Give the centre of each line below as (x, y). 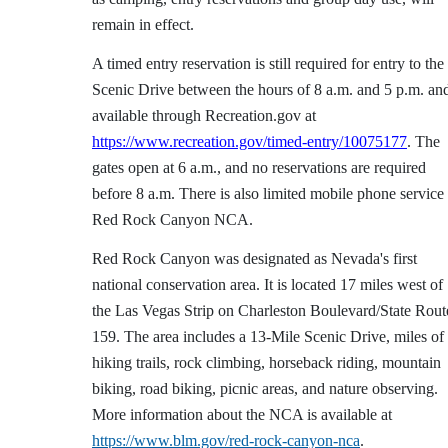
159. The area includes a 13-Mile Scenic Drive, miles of (268, 336)
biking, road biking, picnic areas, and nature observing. (265, 388)
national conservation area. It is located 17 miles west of (267, 284)
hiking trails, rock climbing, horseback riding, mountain (266, 362)
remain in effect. (145, 24)
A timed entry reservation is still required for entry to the (268, 63)
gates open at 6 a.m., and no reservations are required (259, 167)
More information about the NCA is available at (242, 414)
